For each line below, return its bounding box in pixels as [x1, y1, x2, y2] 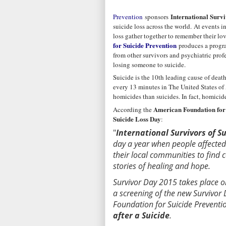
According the [113, 104, 153, 114]
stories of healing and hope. [113, 160, 210, 172]
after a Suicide [113, 210, 169, 221]
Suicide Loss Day [113, 114, 161, 124]
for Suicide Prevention [113, 40, 177, 50]
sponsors [143, 12, 171, 21]
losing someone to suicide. [113, 60, 186, 69]
